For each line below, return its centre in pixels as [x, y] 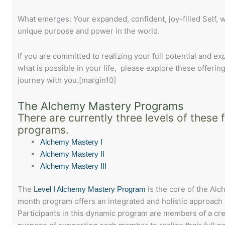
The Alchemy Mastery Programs [101, 106]
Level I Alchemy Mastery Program [90, 189]
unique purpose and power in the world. [89, 31]
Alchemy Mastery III [73, 166]
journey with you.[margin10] [67, 80]
